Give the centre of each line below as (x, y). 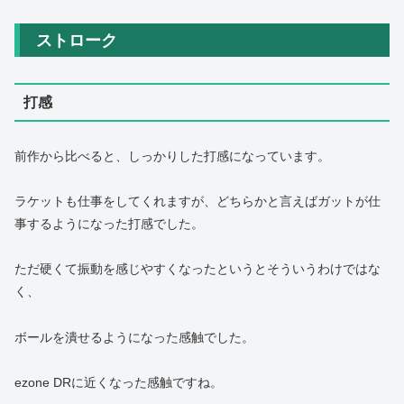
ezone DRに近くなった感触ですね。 (119, 382)
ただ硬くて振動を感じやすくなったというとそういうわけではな (197, 269)
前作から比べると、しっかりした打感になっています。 (172, 156)
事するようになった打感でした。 (109, 224)
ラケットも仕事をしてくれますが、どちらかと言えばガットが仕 (197, 202)
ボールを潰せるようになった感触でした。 (134, 337)
